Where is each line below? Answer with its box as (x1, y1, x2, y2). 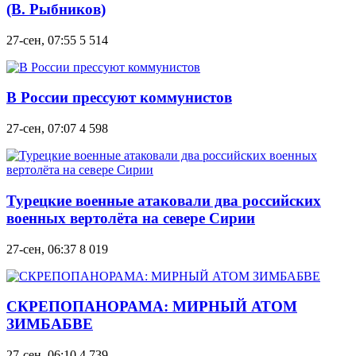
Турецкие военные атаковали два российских (6, 192, 321, 209)
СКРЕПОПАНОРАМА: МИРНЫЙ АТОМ (6, 298, 297, 315)
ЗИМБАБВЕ (6, 315, 93, 333)
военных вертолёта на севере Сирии (6, 209, 255, 226)
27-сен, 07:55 (6, 33, 76, 47)
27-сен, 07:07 (6, 122, 76, 136)
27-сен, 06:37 (6, 242, 76, 256)
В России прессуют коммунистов (6, 89, 232, 106)
